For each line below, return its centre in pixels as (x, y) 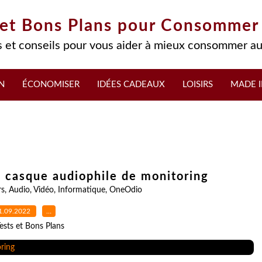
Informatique (81, 190)
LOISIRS (198, 85)
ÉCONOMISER (51, 85)
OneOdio (125, 190)
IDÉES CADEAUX (131, 85)
